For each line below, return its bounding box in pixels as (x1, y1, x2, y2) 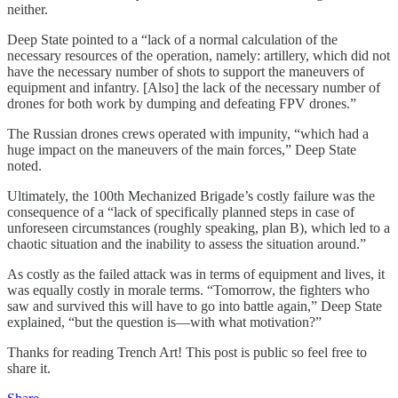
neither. (7, 2, 48, 18)
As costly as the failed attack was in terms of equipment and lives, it (7, 267, 385, 283)
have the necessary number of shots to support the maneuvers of (7, 64, 364, 80)
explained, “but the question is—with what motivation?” (7, 314, 322, 330)
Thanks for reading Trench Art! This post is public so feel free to (7, 345, 367, 361)
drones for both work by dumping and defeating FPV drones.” (7, 96, 356, 112)
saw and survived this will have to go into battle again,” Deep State (7, 298, 382, 314)
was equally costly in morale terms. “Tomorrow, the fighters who (7, 283, 370, 298)
